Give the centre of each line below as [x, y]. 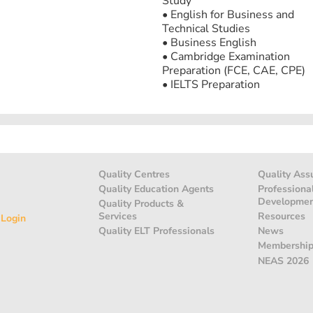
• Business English [209, 43]
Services [118, 216]
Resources [282, 216]
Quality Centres [134, 174]
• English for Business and [228, 15]
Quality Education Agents [156, 189]
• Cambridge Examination [226, 57]
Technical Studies [206, 29]
